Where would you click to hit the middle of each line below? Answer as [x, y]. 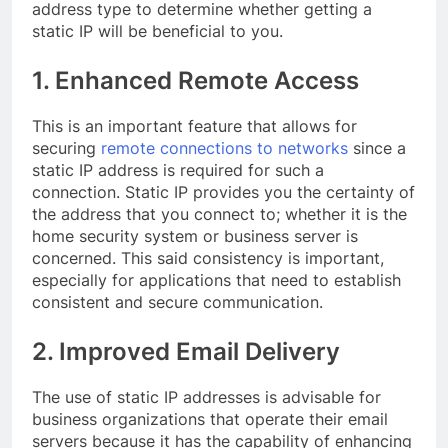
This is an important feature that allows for [194, 126]
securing [66, 148]
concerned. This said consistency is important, [208, 258]
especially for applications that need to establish [216, 280]
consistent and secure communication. [177, 302]
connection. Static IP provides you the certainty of [223, 192]
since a [377, 148]
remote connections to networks [224, 148]
